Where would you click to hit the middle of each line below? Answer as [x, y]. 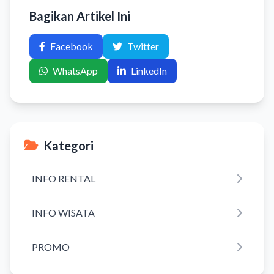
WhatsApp [75, 70]
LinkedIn [149, 70]
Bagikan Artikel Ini [80, 16]
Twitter [143, 46]
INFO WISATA [63, 212]
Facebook [72, 46]
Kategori [68, 145]
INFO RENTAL [64, 178]
